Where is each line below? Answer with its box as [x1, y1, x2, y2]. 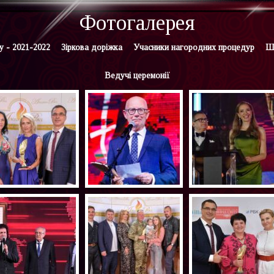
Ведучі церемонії [104, 71, 170, 80]
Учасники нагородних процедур [133, 43, 254, 52]
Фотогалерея [79, 11, 195, 35]
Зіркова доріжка [61, 43, 122, 52]
